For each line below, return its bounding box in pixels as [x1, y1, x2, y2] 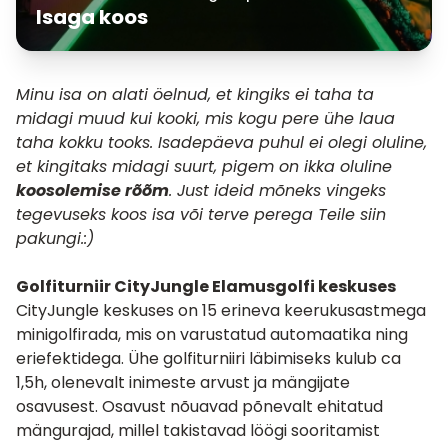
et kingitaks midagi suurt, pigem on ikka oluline [16, 155, 392, 178]
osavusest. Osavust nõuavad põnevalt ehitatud [16, 395, 383, 418]
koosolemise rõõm [16, 179, 169, 202]
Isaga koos [36, 3, 148, 31]
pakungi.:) [16, 227, 94, 250]
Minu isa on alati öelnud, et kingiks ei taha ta [16, 83, 374, 106]
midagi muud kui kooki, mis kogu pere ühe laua [16, 107, 395, 130]
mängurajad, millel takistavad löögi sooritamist [16, 419, 380, 442]
